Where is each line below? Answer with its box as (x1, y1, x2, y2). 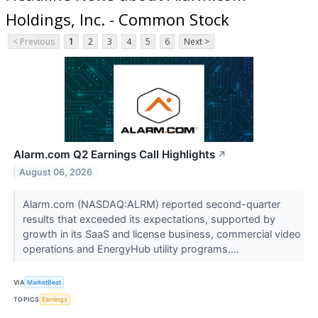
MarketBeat (27, 278, 62, 286)
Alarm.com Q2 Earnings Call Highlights (13, 148, 215, 162)
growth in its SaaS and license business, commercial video (22, 228, 301, 241)
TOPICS (13, 295, 40, 304)
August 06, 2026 (19, 167, 93, 178)
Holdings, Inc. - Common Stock (6, 8, 229, 30)
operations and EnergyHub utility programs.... (22, 243, 242, 256)
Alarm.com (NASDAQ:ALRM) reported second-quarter (22, 198, 280, 211)
